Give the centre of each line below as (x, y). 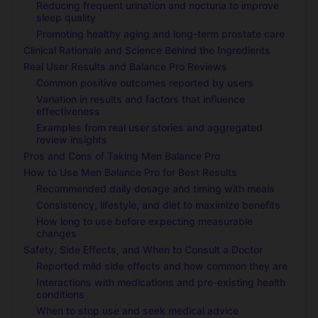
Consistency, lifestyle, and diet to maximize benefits (158, 204)
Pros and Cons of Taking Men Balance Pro (122, 155)
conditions (60, 294)
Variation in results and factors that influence (141, 99)
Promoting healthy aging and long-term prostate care (160, 33)
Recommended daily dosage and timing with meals (155, 188)
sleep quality (66, 17)
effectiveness (68, 111)
